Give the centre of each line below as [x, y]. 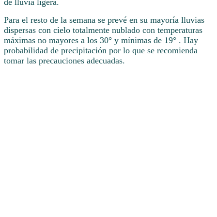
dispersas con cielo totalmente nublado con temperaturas [103, 30]
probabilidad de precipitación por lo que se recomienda [101, 50]
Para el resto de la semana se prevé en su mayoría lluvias [104, 20]
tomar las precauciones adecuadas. [64, 60]
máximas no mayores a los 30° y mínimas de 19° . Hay [101, 40]
